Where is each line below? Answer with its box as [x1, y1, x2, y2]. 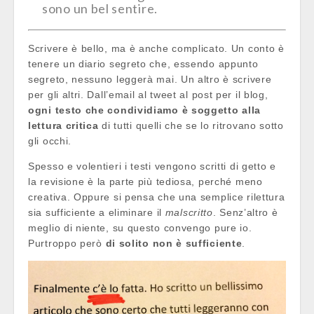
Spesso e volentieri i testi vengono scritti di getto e [28, 161, 276, 172]
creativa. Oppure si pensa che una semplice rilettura [28, 191, 285, 203]
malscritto [165, 207, 213, 218]
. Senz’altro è [212, 207, 278, 218]
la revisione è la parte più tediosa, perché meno [28, 176, 263, 187]
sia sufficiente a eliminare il [28, 207, 165, 218]
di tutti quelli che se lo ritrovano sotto [98, 120, 284, 131]
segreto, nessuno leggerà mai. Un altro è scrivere [28, 74, 272, 85]
